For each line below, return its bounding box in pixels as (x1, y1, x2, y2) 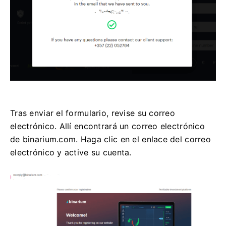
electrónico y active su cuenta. (10, 147, 132, 158)
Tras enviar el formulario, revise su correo (10, 108, 176, 119)
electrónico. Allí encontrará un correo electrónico (10, 121, 205, 132)
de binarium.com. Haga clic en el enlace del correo (10, 134, 211, 145)
